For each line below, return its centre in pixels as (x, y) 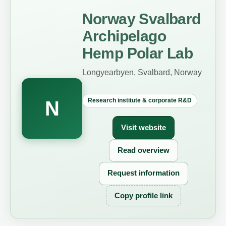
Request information (143, 173)
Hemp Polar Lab (137, 53)
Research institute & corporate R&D (139, 101)
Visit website (143, 127)
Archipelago (124, 36)
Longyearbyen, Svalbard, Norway (142, 72)
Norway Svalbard (141, 19)
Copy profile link (143, 195)
